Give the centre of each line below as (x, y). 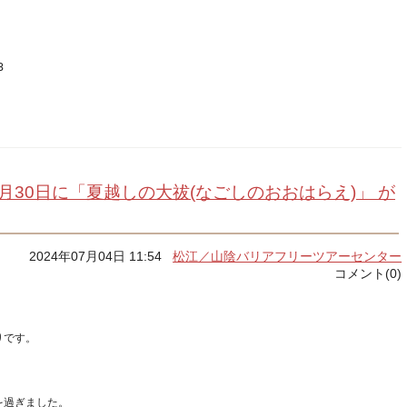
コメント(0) (368, 273)
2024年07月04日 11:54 (101, 256)
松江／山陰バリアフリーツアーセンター (288, 256)
